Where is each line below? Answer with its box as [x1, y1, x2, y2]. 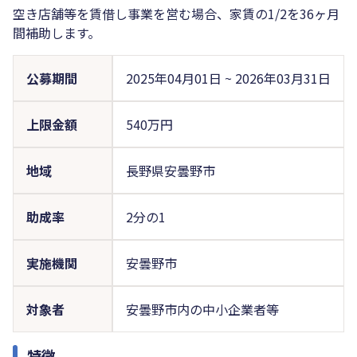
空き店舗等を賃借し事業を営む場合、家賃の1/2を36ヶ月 [13, 3, 339, 23]
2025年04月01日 [125, 68, 225, 88]
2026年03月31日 [234, 68, 331, 88]
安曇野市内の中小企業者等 [125, 299, 279, 319]
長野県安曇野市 [125, 160, 215, 180]
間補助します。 [13, 22, 100, 42]
